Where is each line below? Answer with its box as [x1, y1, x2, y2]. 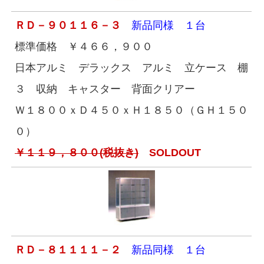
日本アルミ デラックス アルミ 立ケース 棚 [15, 62, 248, 74]
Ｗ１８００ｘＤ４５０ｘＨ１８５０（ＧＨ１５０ [15, 104, 248, 117]
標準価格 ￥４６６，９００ [15, 41, 153, 53]
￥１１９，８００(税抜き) [15, 147, 138, 159]
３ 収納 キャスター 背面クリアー [15, 83, 195, 95]
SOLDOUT [138, 147, 201, 159]
